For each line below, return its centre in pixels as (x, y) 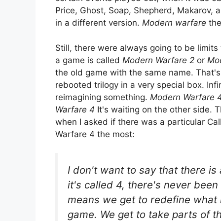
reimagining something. (103, 97)
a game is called (89, 60)
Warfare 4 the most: (95, 134)
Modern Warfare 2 (158, 60)
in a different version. (99, 23)
